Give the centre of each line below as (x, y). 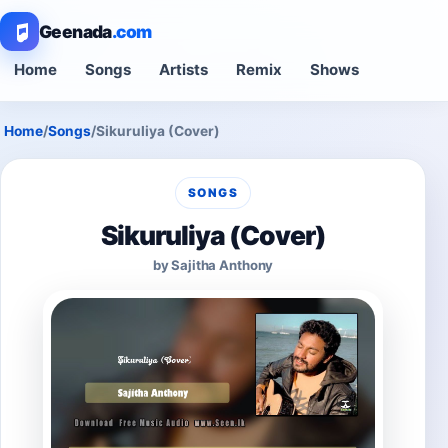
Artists (183, 69)
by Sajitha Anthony (213, 265)
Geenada (75, 31)
